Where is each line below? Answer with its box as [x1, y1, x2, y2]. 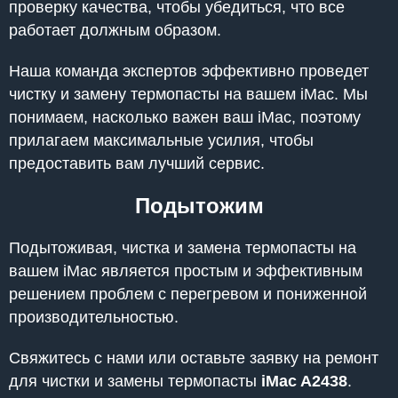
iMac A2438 [261, 371, 347, 390]
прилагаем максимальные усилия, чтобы [9, 131, 314, 149]
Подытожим [134, 193, 264, 218]
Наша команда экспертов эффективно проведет [9, 61, 369, 80]
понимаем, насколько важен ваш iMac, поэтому [9, 107, 361, 126]
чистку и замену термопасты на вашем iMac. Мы [9, 84, 368, 103]
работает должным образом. [9, 20, 221, 39]
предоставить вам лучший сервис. [9, 154, 265, 172]
